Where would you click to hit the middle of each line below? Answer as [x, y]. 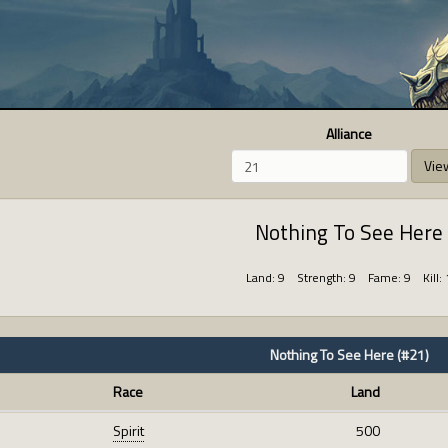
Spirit [128, 430]
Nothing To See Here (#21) [349, 354]
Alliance [349, 133]
